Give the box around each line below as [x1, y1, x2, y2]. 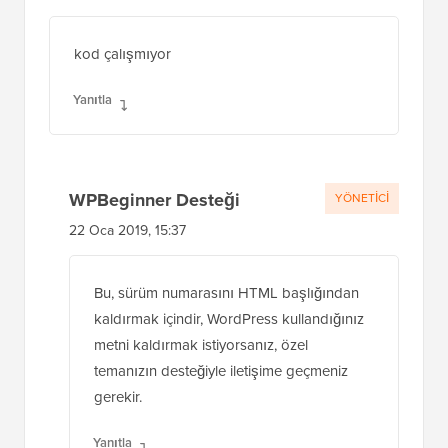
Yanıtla [73, 162, 112, 182]
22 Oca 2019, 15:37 [69, 292, 186, 314]
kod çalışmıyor [74, 115, 171, 138]
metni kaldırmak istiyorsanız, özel [94, 406, 308, 429]
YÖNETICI [335, 261, 389, 280]
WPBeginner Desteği [69, 259, 240, 286]
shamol [49, 20, 108, 47]
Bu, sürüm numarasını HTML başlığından [94, 354, 359, 377]
